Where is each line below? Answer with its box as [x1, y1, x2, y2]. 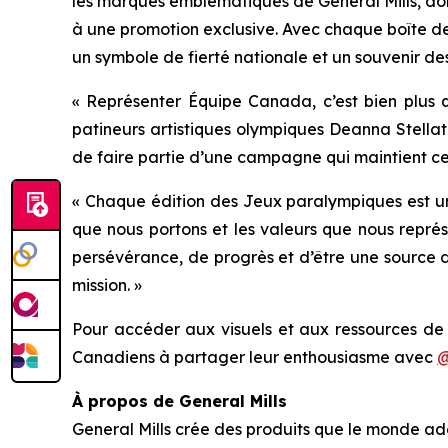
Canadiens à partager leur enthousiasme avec [72, 347, 437, 368]
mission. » [72, 275, 142, 296]
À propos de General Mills [72, 391, 287, 412]
